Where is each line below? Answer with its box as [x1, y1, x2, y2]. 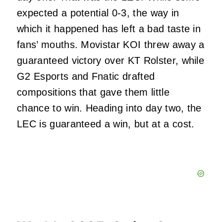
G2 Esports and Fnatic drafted [17, 70, 155, 82]
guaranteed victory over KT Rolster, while [17, 55, 205, 66]
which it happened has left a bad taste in [17, 23, 201, 34]
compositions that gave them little [17, 86, 169, 98]
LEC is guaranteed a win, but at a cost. [17, 118, 195, 129]
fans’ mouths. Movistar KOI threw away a [17, 39, 205, 50]
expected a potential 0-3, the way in [17, 7, 179, 18]
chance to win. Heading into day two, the [17, 102, 202, 113]
